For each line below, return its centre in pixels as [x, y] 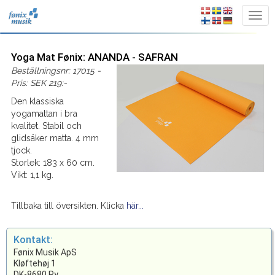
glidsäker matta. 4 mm [55, 138]
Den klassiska [37, 101]
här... [135, 205]
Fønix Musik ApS [45, 253]
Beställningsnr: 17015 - [56, 70]
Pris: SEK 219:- [39, 83]
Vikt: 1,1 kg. [32, 175]
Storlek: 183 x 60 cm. [52, 162]
